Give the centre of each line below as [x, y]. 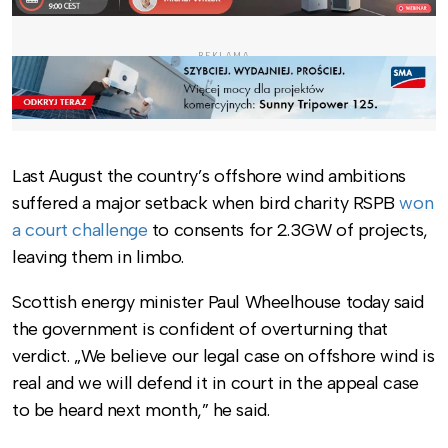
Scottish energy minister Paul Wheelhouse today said [218, 301]
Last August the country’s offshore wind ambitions [209, 175]
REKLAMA [224, 55]
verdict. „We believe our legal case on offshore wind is [223, 355]
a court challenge [80, 229]
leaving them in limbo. [98, 256]
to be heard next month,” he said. [141, 409]
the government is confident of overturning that [200, 328]
